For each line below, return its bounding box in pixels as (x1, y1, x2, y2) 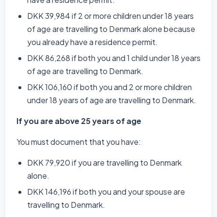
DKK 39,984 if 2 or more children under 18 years (27, 11, 194, 21)
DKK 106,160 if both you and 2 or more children (27, 82, 192, 92)
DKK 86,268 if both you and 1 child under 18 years (27, 53, 201, 63)
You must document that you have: (16, 137, 141, 147)
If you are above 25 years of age (16, 116, 141, 126)
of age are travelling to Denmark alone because (27, 24, 195, 34)
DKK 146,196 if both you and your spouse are (27, 186, 185, 197)
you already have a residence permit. (27, 37, 158, 47)
